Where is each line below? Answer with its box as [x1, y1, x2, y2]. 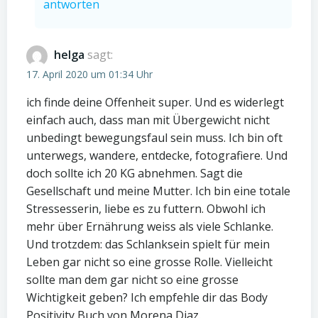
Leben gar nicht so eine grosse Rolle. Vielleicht [26, 254, 273, 270]
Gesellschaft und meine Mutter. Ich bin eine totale [26, 183, 290, 199]
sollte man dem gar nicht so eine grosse [26, 272, 238, 287]
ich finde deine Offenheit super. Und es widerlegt [26, 94, 284, 110]
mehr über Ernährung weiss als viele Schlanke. [26, 219, 273, 234]
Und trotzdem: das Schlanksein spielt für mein [26, 236, 270, 252]
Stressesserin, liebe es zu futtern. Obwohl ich [26, 201, 265, 216]
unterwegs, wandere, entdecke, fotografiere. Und [26, 148, 287, 163]
